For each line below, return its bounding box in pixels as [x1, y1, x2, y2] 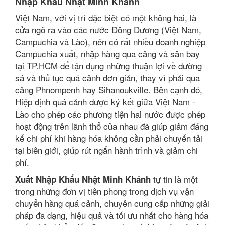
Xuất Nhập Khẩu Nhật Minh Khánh [15, 173, 151, 185]
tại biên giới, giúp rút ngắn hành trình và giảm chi [15, 144, 198, 156]
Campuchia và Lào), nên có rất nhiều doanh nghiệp [15, 35, 205, 48]
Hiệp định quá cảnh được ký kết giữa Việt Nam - [15, 95, 195, 108]
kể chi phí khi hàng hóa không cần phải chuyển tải [15, 132, 202, 144]
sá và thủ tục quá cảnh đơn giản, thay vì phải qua [15, 71, 200, 84]
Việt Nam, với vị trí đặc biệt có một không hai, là [15, 11, 196, 24]
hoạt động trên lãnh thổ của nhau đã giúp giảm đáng [15, 120, 208, 132]
